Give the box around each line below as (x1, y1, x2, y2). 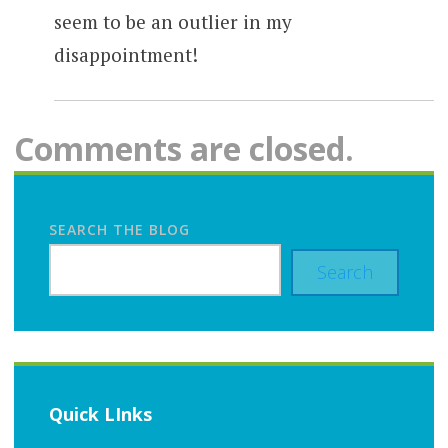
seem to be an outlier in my (53, 9, 292, 35)
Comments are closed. (13, 127, 354, 171)
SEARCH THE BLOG (48, 219, 190, 239)
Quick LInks (48, 401, 152, 426)
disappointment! (53, 42, 198, 68)
